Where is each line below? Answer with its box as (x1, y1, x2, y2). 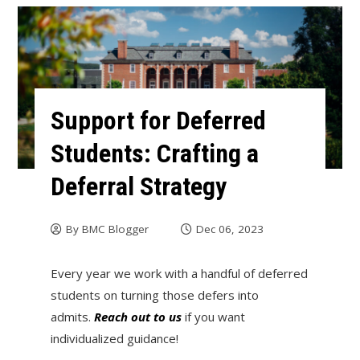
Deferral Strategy (50, 170, 227, 202)
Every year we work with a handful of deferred (50, 264, 308, 281)
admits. (50, 308, 91, 325)
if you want (181, 308, 245, 325)
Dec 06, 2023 (195, 221, 264, 236)
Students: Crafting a (50, 137, 259, 169)
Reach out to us (90, 308, 182, 325)
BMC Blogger (81, 221, 149, 236)
